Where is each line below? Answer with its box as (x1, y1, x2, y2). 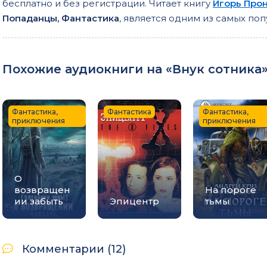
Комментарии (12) (22, 242, 126, 256)
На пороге (205, 184, 256, 195)
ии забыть (14, 195, 63, 207)
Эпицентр (110, 195, 159, 207)
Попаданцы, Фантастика (2, 12, 119, 24)
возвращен (14, 184, 70, 195)
